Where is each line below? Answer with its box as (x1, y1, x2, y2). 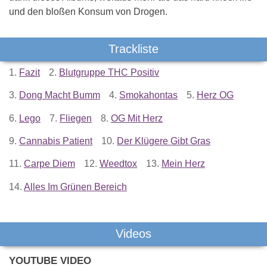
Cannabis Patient (19, 136, 92, 147)
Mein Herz (162, 159, 205, 169)
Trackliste (108, 42, 159, 55)
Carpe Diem (24, 159, 75, 169)
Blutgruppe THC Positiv (59, 67, 159, 77)
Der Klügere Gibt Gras (117, 136, 210, 147)
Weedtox (100, 159, 137, 169)
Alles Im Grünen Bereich (24, 181, 127, 192)
